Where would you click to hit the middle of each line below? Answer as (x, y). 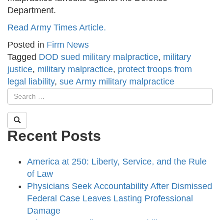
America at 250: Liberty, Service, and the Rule (117, 162)
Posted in (27, 45)
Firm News (68, 45)
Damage (44, 211)
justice (20, 69)
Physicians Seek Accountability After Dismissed (120, 186)
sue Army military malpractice (117, 82)
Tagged (23, 57)
